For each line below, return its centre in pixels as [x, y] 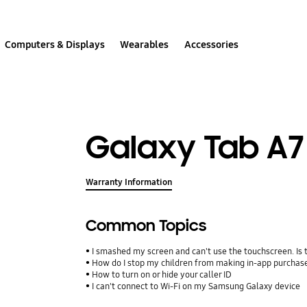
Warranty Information [129, 183]
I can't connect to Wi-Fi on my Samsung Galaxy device [196, 287]
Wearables [145, 44]
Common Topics [146, 226]
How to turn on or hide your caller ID [162, 275]
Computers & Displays [55, 44]
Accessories [211, 44]
